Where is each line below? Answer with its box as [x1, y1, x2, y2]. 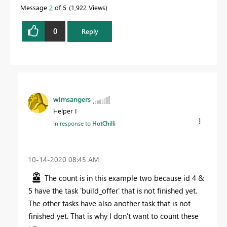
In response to [53, 119, 92, 128]
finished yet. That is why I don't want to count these [28, 211, 199, 221]
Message [20, 3, 49, 12]
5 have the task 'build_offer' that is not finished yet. [28, 185, 197, 196]
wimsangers [53, 94, 91, 104]
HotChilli [92, 119, 116, 128]
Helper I [53, 106, 77, 116]
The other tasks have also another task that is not [28, 198, 191, 209]
